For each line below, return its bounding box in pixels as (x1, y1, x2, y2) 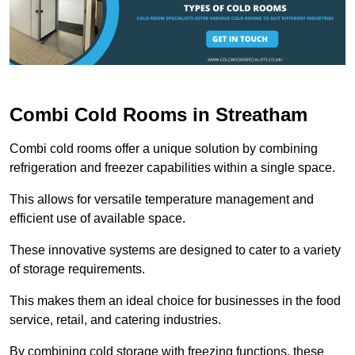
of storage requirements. (10, 262, 145, 277)
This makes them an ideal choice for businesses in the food (10, 294, 341, 308)
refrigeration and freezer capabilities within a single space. (10, 161, 335, 175)
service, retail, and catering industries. (10, 313, 224, 327)
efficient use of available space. (10, 212, 185, 226)
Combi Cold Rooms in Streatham (10, 104, 307, 126)
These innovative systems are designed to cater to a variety (10, 243, 341, 258)
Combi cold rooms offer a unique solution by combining (10, 142, 318, 156)
